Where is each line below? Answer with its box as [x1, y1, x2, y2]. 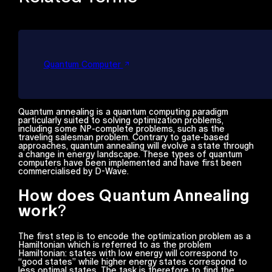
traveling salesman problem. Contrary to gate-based [18, 132, 229, 143]
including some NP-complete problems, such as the [18, 124, 225, 134]
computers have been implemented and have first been [18, 158, 242, 168]
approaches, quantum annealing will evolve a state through [18, 141, 254, 151]
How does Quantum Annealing [18, 186, 250, 205]
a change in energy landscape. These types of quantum [18, 149, 242, 160]
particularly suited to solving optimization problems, [18, 115, 223, 126]
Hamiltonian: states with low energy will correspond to [18, 248, 238, 258]
